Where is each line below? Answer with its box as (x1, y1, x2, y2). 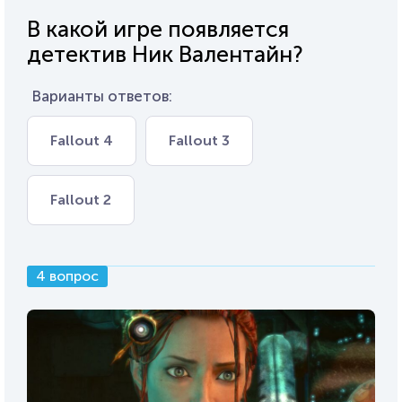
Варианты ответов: (31, 87, 172, 106)
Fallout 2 (50, 191, 111, 209)
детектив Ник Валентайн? (27, 40, 303, 69)
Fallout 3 (169, 132, 230, 150)
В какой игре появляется (27, 15, 289, 44)
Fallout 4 (50, 132, 113, 150)
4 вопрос (36, 267, 99, 285)
